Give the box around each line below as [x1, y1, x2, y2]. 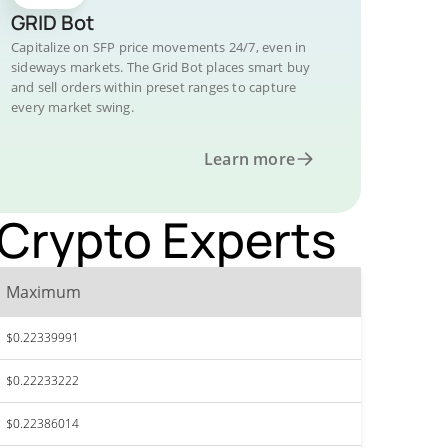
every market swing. [11, 98, 134, 116]
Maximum [6, 281, 81, 303]
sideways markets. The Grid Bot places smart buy [11, 58, 311, 76]
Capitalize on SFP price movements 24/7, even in [11, 38, 307, 56]
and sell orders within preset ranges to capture [11, 78, 297, 96]
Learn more [204, 148, 295, 170]
